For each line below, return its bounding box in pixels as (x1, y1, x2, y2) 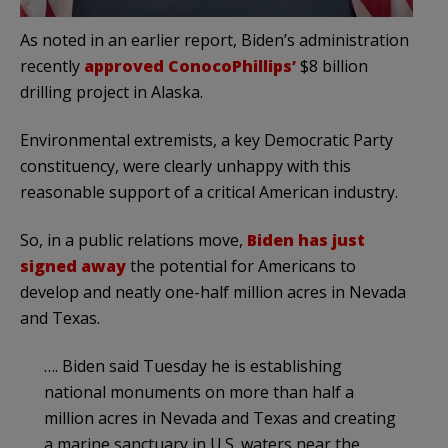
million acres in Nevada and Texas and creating (44, 407, 396, 430)
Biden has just (247, 229, 365, 252)
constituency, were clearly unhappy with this (20, 155, 351, 178)
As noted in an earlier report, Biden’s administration (20, 29, 409, 52)
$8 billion (296, 55, 368, 78)
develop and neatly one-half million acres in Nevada (20, 281, 406, 304)
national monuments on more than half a (44, 381, 354, 404)
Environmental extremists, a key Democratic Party (20, 129, 393, 152)
